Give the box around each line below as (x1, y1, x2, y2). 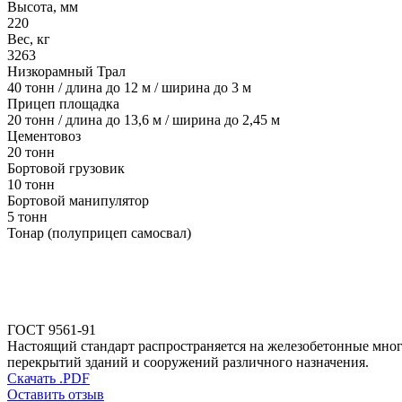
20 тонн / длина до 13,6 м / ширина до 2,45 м (7, 112, 280, 128)
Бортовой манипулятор (7, 193, 149, 209)
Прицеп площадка (7, 96, 119, 112)
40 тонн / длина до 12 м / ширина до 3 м (7, 80, 251, 96)
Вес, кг (7, 31, 50, 48)
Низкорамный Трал (7, 64, 126, 80)
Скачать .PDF (7, 371, 90, 387)
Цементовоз (7, 128, 81, 144)
